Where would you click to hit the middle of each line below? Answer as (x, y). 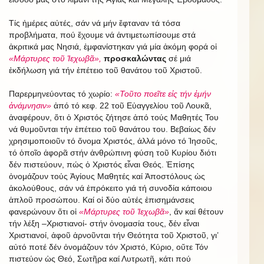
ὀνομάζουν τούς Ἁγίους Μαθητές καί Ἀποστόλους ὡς (107, 176)
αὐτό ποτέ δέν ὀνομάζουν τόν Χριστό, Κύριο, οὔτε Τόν (108, 247)
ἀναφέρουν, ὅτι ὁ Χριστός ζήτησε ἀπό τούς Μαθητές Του (114, 118)
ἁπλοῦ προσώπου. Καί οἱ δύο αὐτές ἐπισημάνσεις (102, 200)
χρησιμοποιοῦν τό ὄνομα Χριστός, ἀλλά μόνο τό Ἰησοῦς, (113, 141)
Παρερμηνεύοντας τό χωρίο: (62, 94)
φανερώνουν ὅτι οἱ (44, 212)
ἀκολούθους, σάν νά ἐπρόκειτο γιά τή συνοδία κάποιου (110, 188)
